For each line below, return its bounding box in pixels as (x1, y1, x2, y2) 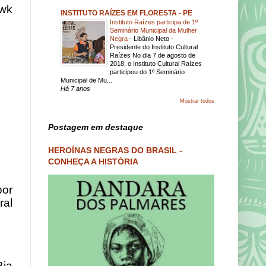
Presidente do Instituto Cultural (110, 43, 198, 50)
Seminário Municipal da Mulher (110, 27, 197, 34)
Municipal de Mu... (61, 77, 112, 84)
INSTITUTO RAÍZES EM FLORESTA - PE (61, 9, 192, 17)
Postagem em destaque (48, 122, 143, 132)
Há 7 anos (61, 85, 90, 92)
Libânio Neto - (134, 35, 173, 42)
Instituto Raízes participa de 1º (110, 18, 198, 26)
